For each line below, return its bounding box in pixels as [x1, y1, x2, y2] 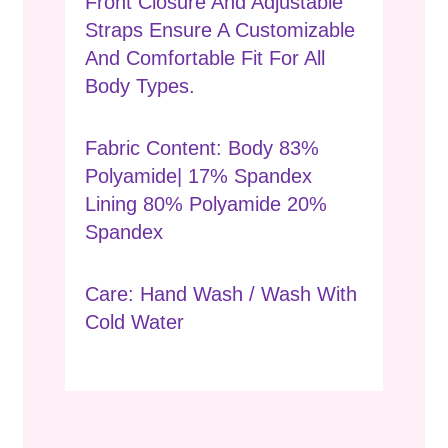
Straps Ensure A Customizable [85, 19, 355, 42]
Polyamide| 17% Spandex [85, 165, 312, 188]
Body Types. [85, 75, 195, 98]
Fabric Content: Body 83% [85, 137, 319, 160]
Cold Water [85, 311, 184, 334]
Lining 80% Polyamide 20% [85, 193, 327, 216]
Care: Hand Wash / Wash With [85, 283, 357, 306]
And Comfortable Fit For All [85, 47, 325, 70]
